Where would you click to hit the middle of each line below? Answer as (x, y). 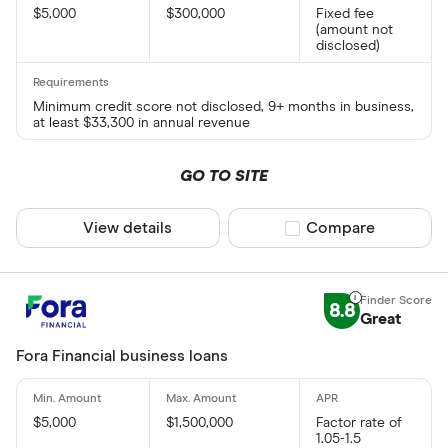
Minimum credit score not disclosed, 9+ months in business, (223, 107)
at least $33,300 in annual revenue (141, 123)
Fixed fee (344, 14)
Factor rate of (358, 422)
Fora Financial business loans (122, 355)
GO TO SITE (223, 176)
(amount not (354, 30)
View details (128, 228)
